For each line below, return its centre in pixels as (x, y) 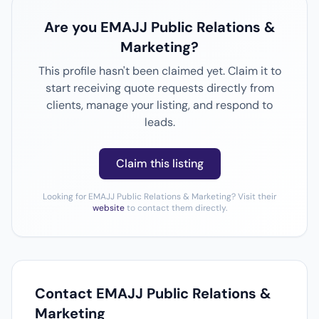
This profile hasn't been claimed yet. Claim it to (159, 71)
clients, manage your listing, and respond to (159, 105)
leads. (159, 122)
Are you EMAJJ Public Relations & (159, 27)
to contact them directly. (176, 208)
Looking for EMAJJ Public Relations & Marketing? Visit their (159, 197)
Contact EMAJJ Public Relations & (153, 293)
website (108, 208)
